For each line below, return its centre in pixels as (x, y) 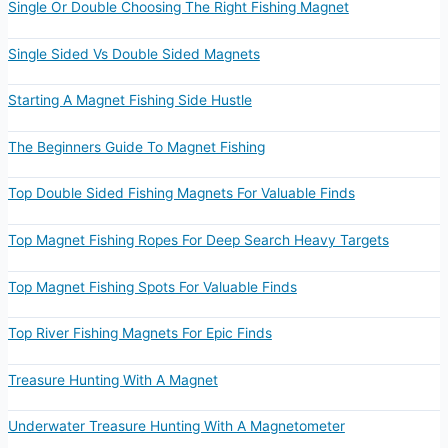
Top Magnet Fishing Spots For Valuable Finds (152, 286)
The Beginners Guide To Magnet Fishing (136, 146)
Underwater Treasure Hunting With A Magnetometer (176, 426)
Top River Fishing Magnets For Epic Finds (139, 333)
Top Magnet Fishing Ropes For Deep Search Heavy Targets (198, 239)
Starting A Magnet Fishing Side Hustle (129, 100)
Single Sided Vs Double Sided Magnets (133, 53)
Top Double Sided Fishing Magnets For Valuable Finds (181, 193)
